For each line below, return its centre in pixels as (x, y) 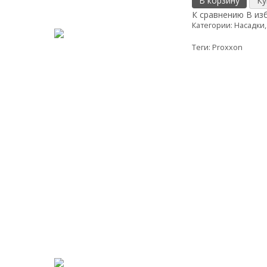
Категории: (213, 25)
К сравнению (218, 15)
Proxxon (228, 47)
